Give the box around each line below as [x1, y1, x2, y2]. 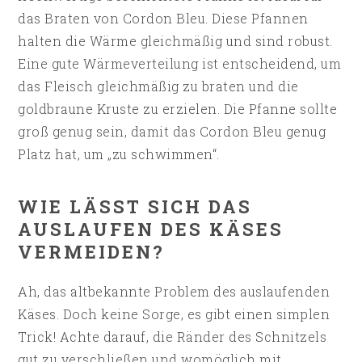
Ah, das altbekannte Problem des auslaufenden [18, 283, 330, 301]
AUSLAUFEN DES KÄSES [18, 217, 284, 242]
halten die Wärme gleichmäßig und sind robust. [18, 32, 333, 50]
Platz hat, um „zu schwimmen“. [18, 145, 220, 163]
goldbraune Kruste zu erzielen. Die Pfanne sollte [18, 100, 338, 118]
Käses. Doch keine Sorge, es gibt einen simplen [18, 305, 330, 323]
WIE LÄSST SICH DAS [18, 195, 253, 219]
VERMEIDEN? [18, 240, 166, 264]
